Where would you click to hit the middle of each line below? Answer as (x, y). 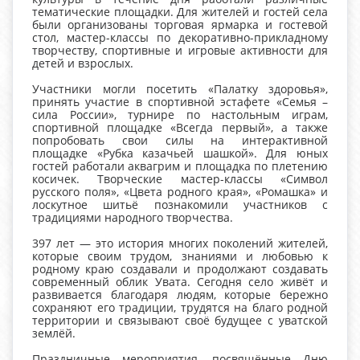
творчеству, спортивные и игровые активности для (180, 51)
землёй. (54, 333)
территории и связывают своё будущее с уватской (180, 321)
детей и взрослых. (83, 63)
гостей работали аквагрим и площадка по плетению (180, 166)
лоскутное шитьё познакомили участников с (180, 205)
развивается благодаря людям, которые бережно (180, 295)
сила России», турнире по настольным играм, (180, 115)
